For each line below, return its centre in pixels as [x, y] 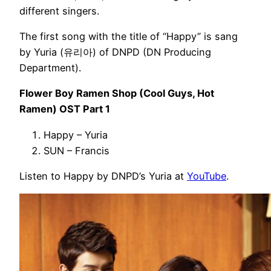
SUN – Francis [77, 150]
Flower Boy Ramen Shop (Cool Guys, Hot [117, 93]
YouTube [207, 176]
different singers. [59, 11]
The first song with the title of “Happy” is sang [129, 37]
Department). [50, 68]
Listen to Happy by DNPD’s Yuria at [103, 176]
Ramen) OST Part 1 [65, 109]
